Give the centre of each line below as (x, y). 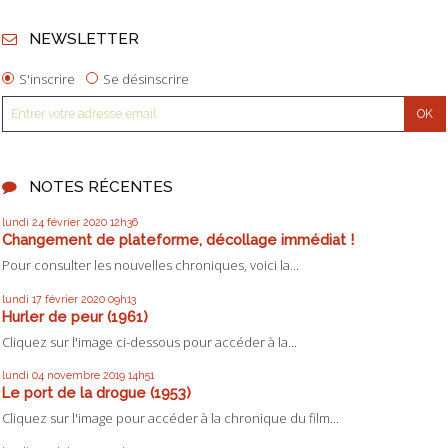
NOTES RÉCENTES (100, 186)
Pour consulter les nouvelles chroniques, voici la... (150, 265)
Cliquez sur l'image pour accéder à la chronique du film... (170, 418)
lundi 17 (22, 298)
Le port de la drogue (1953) (96, 392)
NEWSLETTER (83, 39)
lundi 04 (23, 374)
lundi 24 (23, 222)
